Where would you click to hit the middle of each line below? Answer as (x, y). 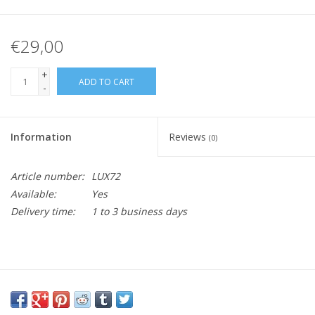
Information (41, 137)
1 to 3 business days (139, 212)
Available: (33, 194)
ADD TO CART (107, 82)
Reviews (189, 137)
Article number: (47, 176)
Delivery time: (43, 212)
